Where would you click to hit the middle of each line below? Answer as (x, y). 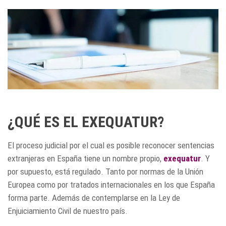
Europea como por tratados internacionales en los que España (111, 185)
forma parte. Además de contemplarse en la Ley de (94, 198)
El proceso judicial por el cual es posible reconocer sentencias (111, 146)
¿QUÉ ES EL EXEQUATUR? (86, 122)
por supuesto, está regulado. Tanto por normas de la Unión (105, 172)
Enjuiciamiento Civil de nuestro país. (68, 211)
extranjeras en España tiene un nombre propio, (86, 159)
